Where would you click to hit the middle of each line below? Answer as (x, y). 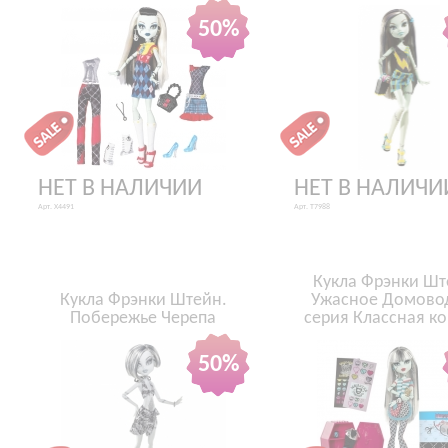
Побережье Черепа (143, 318)
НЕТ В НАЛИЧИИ (120, 189)
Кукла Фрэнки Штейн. (143, 300)
